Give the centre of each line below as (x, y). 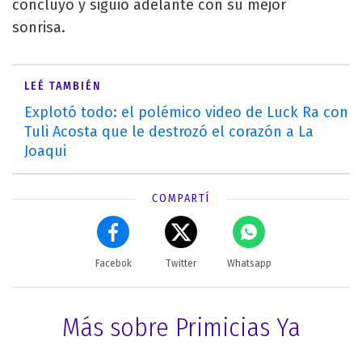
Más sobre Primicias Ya (181, 327)
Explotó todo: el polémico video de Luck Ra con (186, 112)
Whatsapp (249, 263)
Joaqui (45, 151)
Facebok (113, 263)
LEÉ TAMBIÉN (63, 86)
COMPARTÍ (181, 198)
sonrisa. (43, 27)
